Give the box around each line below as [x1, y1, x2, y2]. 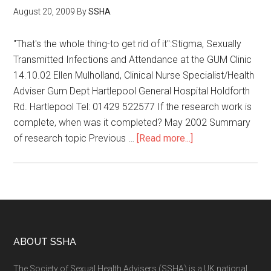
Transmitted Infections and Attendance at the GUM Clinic [13, 54, 252, 65]
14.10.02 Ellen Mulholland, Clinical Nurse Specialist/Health [13, 70, 255, 81]
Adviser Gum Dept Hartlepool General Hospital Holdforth [13, 85, 250, 97]
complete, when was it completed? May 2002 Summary [13, 117, 251, 128]
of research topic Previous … [13, 132, 137, 144]
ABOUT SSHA [13, 236, 77, 247]
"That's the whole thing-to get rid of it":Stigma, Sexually [13, 38, 242, 50]
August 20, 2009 [13, 7, 76, 16]
